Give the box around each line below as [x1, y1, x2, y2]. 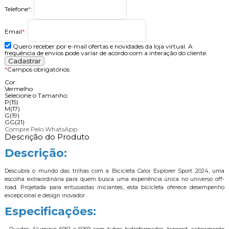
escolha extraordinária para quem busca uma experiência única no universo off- [4, 176, 225, 183]
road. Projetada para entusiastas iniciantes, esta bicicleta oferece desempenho [4, 184, 225, 191]
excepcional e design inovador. [4, 192, 86, 199]
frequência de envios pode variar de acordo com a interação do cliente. [4, 49, 208, 57]
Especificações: [4, 204, 96, 219]
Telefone [4, 5, 28, 13]
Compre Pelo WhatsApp [4, 125, 77, 133]
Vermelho [4, 85, 33, 93]
